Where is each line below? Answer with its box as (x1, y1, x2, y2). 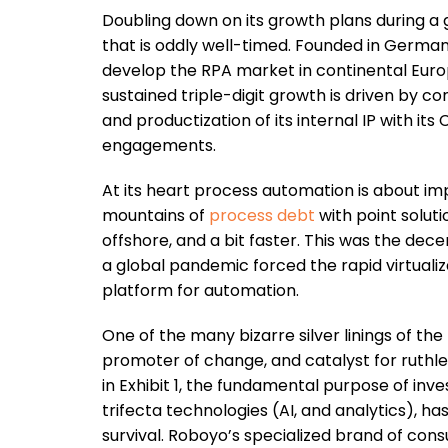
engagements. (102, 134, 216, 157)
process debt (209, 204, 315, 227)
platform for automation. (102, 279, 299, 302)
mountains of (102, 204, 209, 227)
